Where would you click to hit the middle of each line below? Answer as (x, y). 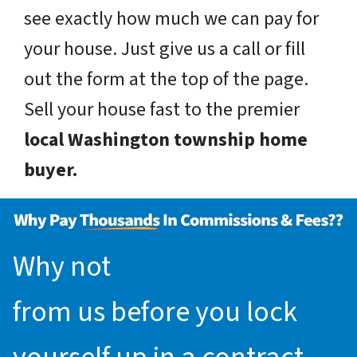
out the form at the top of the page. (166, 80)
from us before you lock (155, 312)
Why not (65, 267)
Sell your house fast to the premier (162, 110)
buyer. (51, 171)
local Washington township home (166, 140)
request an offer (216, 267)
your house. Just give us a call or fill (165, 49)
